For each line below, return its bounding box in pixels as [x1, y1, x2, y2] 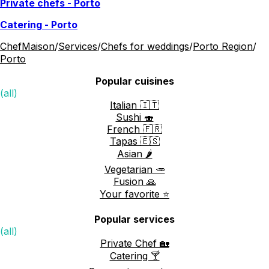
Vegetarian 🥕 [104, 163, 165, 175]
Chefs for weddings [101, 40, 189, 52]
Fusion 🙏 [113, 175, 156, 187]
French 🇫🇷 [107, 122, 162, 135]
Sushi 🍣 [115, 110, 154, 123]
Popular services [94, 213, 175, 225]
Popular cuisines [95, 74, 174, 87]
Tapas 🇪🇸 [109, 134, 160, 147]
